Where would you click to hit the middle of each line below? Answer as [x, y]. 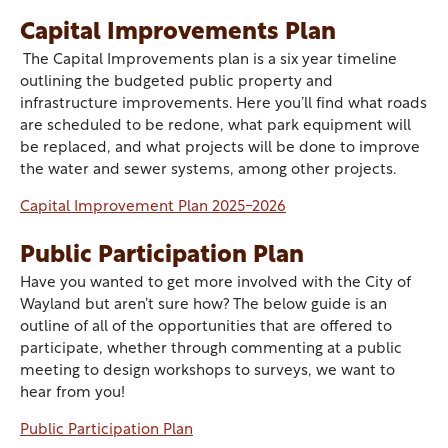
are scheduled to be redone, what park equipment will [215, 126]
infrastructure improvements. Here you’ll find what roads [223, 104]
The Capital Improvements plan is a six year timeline [208, 60]
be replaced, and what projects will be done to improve [220, 148]
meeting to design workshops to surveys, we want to [207, 371]
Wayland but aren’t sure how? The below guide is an [203, 305]
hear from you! [72, 393]
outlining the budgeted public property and [176, 82]
